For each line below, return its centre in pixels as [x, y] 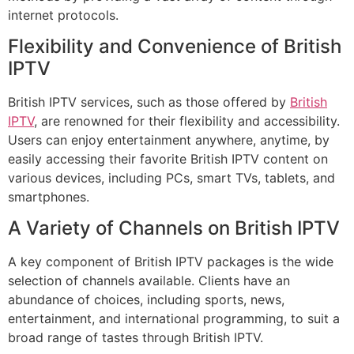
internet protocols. [63, 15]
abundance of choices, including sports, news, [146, 300]
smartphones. [49, 196]
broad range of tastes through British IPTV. [136, 338]
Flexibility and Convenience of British [175, 46]
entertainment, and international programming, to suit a [174, 319]
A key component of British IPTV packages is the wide [171, 262]
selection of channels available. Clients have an [149, 281]
